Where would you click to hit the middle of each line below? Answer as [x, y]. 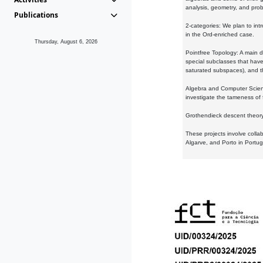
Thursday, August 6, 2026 [66, 42]
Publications [36, 15]
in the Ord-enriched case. [220, 34]
